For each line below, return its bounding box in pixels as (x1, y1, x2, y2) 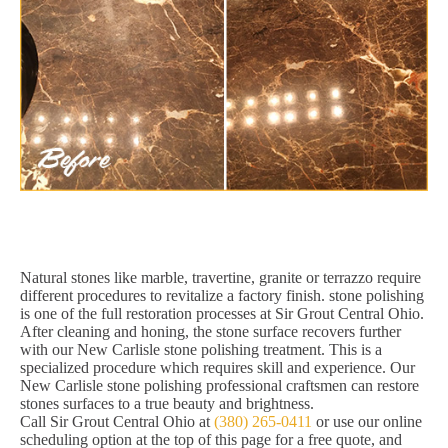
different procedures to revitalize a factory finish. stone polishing (20, 287, 424, 305)
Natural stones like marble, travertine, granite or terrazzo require (20, 269, 421, 287)
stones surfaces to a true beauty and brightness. (20, 395, 314, 413)
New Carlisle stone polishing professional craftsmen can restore (20, 377, 419, 395)
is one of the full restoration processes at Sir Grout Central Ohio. (20, 305, 424, 323)
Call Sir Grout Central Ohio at (20, 413, 214, 431)
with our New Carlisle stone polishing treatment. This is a (20, 341, 382, 359)
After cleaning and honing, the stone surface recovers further (20, 323, 401, 341)
